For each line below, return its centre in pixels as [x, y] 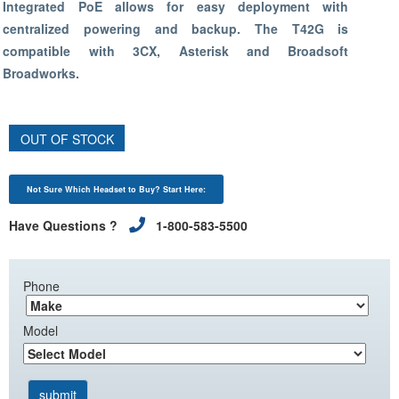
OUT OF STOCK [67, 139]
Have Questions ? [65, 225]
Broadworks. [41, 73]
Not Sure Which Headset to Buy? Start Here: [116, 189]
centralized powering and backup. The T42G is [176, 28]
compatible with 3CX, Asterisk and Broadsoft [176, 51]
